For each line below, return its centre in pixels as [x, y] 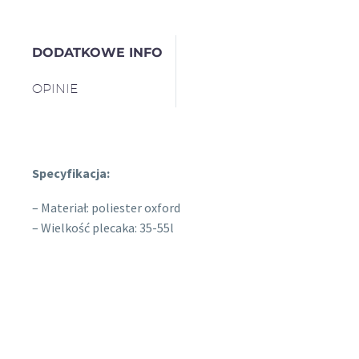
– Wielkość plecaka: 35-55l [103, 227]
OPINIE [55, 89]
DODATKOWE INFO [97, 53]
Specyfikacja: [71, 173]
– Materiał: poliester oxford [106, 207]
